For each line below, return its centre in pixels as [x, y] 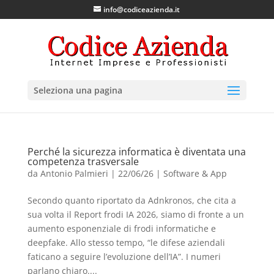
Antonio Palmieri [74, 173]
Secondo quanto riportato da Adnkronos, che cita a [131, 200]
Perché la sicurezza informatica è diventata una [136, 152]
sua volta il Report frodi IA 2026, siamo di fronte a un [135, 214]
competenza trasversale [83, 161]
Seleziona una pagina [78, 90]
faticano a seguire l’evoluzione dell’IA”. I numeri [124, 257]
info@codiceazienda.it [142, 9]
